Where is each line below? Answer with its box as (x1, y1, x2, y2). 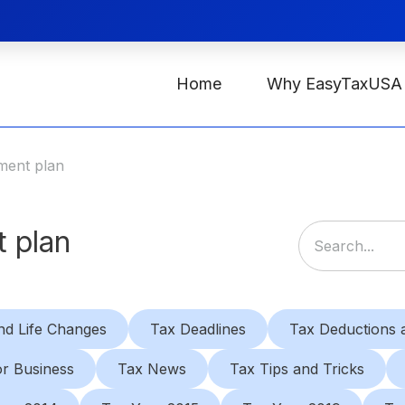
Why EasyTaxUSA (266, 74, 402, 93)
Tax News (118, 360, 186, 378)
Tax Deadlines (150, 320, 246, 338)
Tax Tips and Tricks (230, 360, 364, 378)
